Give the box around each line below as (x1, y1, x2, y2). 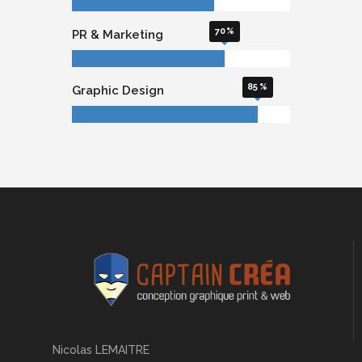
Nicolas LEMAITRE (53, 343, 149, 356)
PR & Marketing (72, 27, 163, 42)
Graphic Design (72, 83, 164, 98)
